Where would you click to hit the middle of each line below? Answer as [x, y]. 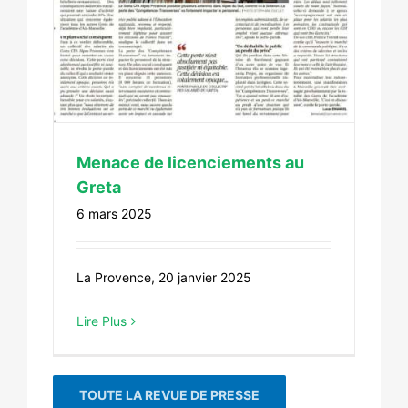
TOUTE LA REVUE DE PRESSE [169, 395]
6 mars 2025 [114, 214]
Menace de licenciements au [190, 163]
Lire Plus [102, 321]
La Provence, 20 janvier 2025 [164, 278]
